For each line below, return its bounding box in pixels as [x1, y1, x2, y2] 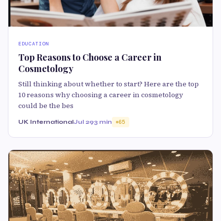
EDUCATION [18, 40, 49, 47]
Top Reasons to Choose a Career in [18, 51, 161, 63]
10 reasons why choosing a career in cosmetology [18, 89, 183, 100]
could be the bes [18, 100, 74, 110]
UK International [18, 118, 74, 125]
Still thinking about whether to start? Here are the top [18, 78, 199, 89]
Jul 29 [74, 118, 94, 125]
